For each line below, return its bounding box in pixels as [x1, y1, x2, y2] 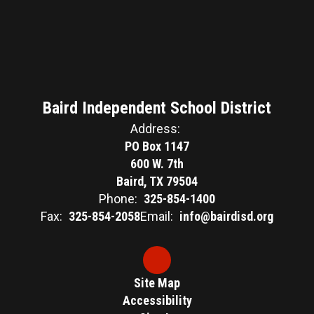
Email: [140, 208, 173, 224]
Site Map [134, 275, 180, 290]
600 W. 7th [130, 156, 184, 171]
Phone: [99, 191, 137, 206]
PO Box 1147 [125, 138, 189, 153]
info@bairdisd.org [179, 208, 273, 224]
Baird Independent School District [43, 97, 271, 118]
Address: [130, 121, 180, 136]
